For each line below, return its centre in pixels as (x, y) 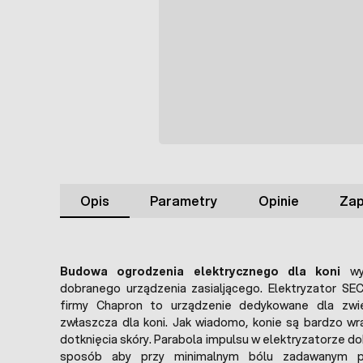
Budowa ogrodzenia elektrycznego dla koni (201, 272)
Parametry (184, 201)
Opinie (278, 201)
